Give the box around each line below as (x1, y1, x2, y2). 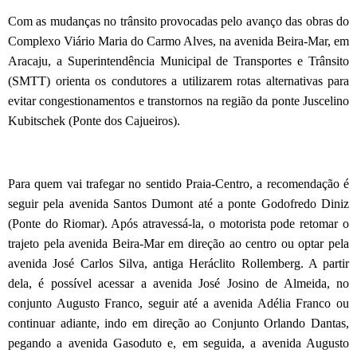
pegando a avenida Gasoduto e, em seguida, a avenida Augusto (8, 335, 349, 350)
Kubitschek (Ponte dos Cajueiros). (8, 113, 180, 127)
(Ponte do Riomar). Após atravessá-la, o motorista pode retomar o (8, 216, 349, 230)
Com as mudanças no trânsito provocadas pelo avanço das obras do (8, 14, 349, 28)
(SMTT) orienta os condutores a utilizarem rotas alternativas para (8, 73, 349, 88)
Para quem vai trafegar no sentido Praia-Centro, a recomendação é (8, 176, 349, 190)
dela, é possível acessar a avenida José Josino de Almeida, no (8, 276, 349, 290)
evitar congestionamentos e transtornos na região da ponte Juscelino (8, 93, 349, 108)
